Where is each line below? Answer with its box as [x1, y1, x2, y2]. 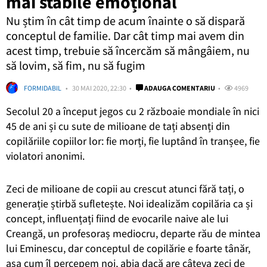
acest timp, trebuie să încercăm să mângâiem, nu [6, 42, 250, 58]
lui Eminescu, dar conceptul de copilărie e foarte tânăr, [6, 241, 250, 255]
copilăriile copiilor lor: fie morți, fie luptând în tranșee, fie [6, 133, 260, 148]
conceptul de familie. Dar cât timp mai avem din [6, 27, 244, 43]
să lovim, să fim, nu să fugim [6, 57, 145, 73]
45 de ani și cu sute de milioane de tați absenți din [6, 119, 230, 133]
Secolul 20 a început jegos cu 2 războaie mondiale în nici [6, 104, 259, 118]
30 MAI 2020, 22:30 [72, 83, 126, 92]
